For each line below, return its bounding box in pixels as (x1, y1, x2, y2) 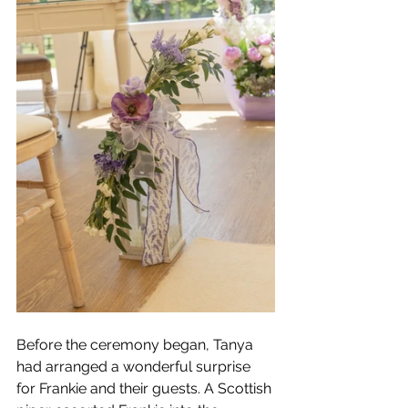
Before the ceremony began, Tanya (16, 335, 257, 353)
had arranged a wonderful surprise (16, 357, 254, 375)
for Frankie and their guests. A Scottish (16, 379, 275, 397)
